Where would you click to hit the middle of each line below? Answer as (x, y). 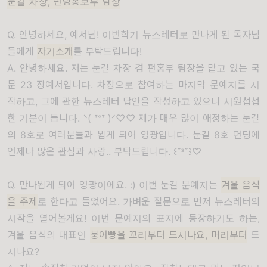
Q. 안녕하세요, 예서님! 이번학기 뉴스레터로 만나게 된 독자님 (133, 35)
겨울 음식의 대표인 (49, 235)
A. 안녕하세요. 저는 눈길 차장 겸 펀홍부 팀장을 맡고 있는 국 (133, 68)
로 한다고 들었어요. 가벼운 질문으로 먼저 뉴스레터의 (148, 201)
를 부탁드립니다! (108, 51)
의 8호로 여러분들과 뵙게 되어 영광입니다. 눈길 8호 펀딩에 (133, 135)
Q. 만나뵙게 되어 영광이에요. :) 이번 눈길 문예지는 (114, 185)
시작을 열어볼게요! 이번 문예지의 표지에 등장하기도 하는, (133, 218)
